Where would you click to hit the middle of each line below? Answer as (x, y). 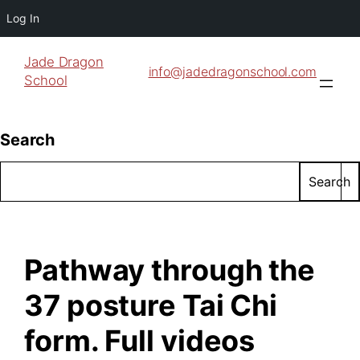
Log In (23, 18)
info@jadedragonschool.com (232, 72)
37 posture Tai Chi (151, 305)
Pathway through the (170, 270)
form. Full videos (140, 340)
